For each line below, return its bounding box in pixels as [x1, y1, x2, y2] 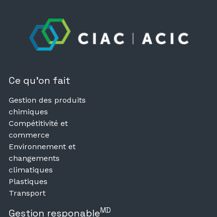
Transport [9, 188, 46, 198]
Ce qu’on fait [9, 74, 70, 87]
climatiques [9, 165, 53, 174]
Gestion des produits [9, 95, 86, 105]
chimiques [9, 107, 48, 116]
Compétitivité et [9, 118, 68, 128]
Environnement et [9, 141, 76, 151]
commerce [9, 130, 49, 139]
